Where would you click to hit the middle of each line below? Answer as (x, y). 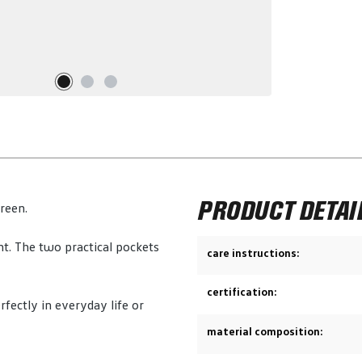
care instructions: (253, 254)
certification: (242, 293)
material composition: (265, 332)
